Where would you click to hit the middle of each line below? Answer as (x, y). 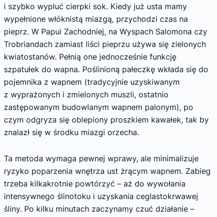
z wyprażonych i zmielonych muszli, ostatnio (86, 95)
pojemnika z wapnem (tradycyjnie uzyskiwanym (92, 82)
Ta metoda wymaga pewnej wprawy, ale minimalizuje (101, 158)
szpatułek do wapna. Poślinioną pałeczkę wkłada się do (106, 70)
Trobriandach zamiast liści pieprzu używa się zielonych (105, 44)
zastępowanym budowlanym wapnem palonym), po (99, 107)
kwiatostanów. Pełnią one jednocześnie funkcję (90, 57)
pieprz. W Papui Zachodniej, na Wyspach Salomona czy (106, 32)
